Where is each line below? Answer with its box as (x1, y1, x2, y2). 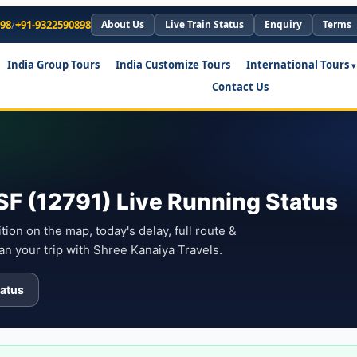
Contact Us (212, 80, 269, 95)
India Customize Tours (115, 57, 230, 73)
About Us (101, 18, 144, 31)
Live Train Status (165, 18, 244, 31)
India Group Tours (6, 57, 100, 73)
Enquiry (265, 18, 302, 31)
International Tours (245, 57, 349, 73)
